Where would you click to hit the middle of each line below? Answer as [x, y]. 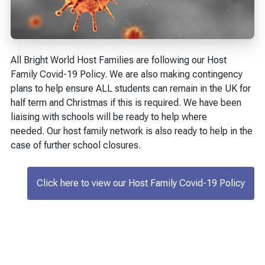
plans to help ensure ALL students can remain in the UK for [131, 88]
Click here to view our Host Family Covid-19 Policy [141, 183]
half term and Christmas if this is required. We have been [126, 102]
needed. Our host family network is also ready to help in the [132, 131]
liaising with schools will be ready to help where [109, 117]
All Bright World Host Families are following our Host [119, 60]
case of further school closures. [76, 145]
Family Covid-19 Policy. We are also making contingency [127, 74]
